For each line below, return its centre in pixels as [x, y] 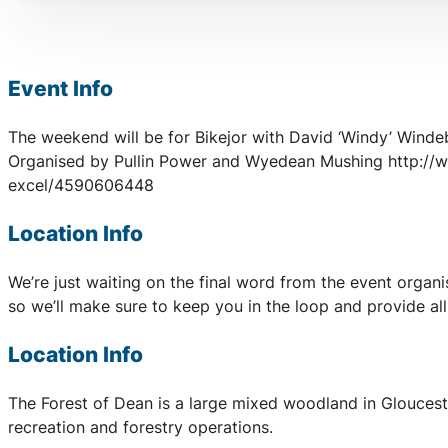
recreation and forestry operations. [140, 427]
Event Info [60, 88]
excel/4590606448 [81, 184]
